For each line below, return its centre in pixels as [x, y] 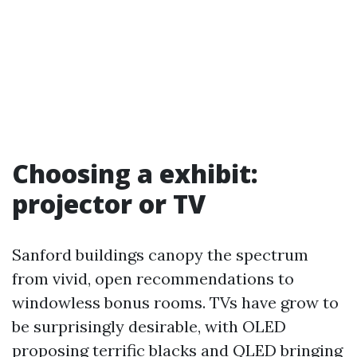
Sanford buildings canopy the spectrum [160, 255]
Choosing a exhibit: [135, 173]
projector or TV [109, 204]
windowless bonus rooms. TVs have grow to [175, 302]
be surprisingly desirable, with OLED [149, 326]
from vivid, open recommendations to [153, 279]
